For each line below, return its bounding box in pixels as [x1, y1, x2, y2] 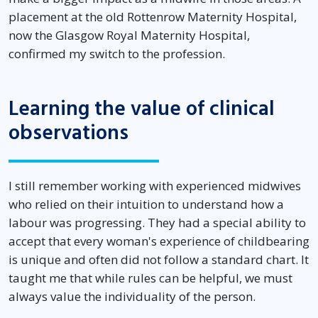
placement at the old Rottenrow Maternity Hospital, [9, 9, 297, 26]
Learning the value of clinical [9, 94, 275, 124]
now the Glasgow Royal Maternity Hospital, [9, 27, 250, 44]
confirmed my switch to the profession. [9, 45, 225, 62]
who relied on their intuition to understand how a [9, 196, 284, 213]
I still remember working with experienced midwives [9, 177, 301, 194]
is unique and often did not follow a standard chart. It [9, 251, 309, 268]
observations [9, 119, 128, 148]
